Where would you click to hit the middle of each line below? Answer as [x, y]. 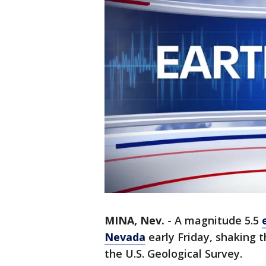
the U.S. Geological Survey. [173, 254]
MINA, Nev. [134, 221]
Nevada [125, 237]
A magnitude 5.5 [218, 221]
